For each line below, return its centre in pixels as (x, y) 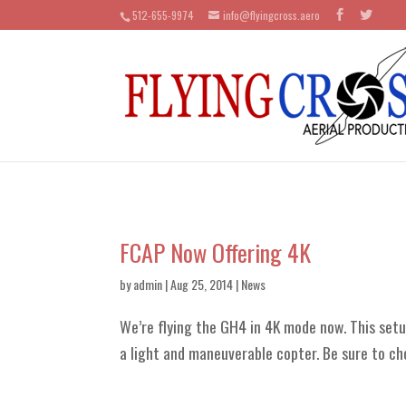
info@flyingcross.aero (271, 15)
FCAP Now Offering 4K (215, 252)
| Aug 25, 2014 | (202, 284)
